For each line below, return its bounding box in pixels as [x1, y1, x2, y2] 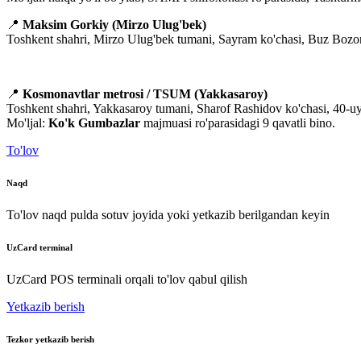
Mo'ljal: [6, 116, 48, 131]
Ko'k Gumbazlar [48, 116, 140, 131]
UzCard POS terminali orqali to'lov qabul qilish [6, 272, 247, 287]
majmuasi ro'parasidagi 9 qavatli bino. [140, 116, 335, 131]
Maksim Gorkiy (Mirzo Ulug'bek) [23, 18, 206, 32]
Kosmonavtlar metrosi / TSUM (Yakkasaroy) [23, 87, 268, 102]
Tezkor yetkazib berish [6, 334, 94, 345]
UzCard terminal [6, 243, 73, 253]
